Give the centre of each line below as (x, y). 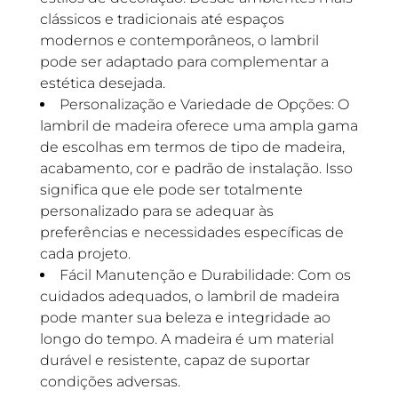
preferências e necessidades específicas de (191, 232)
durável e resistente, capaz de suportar (175, 360)
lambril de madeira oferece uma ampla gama (199, 126)
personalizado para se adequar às (156, 211)
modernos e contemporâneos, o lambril (179, 40)
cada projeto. (85, 254)
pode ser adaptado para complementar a (184, 62)
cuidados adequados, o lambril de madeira (189, 296)
